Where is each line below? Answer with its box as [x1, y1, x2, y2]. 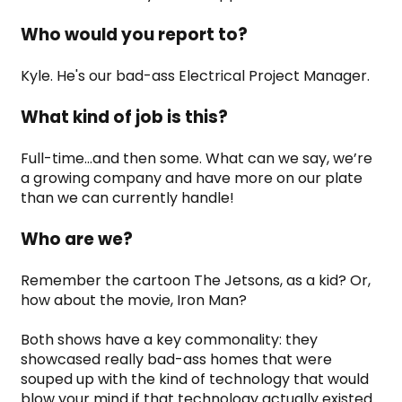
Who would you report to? [21, 22, 248, 47]
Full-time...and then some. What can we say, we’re [21, 147, 372, 169]
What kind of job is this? [21, 104, 228, 129]
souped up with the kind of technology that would [21, 368, 369, 389]
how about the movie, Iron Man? [21, 289, 247, 310]
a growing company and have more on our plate [21, 167, 363, 188]
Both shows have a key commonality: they [21, 328, 318, 350]
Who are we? [21, 226, 133, 251]
